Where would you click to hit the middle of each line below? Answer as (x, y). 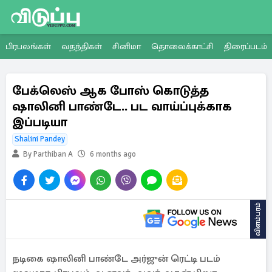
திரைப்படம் (245, 46)
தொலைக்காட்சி (182, 46)
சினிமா (126, 46)
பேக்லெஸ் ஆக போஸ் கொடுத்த (110, 90)
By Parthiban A (47, 154)
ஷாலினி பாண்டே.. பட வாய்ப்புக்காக (122, 106)
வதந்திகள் (81, 46)
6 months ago (113, 154)
